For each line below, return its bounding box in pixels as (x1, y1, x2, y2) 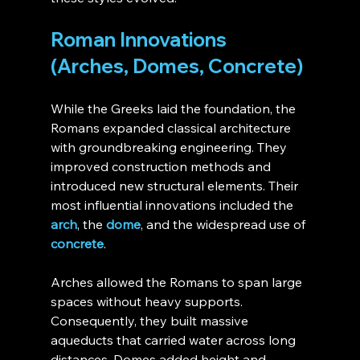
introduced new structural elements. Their (50, 178, 301, 194)
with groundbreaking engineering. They (50, 139, 290, 156)
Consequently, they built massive (50, 313, 252, 329)
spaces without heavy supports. (50, 293, 246, 310)
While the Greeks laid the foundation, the (50, 100, 299, 117)
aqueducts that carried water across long (50, 332, 299, 349)
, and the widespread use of (140, 216, 309, 233)
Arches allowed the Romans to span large (50, 274, 305, 291)
